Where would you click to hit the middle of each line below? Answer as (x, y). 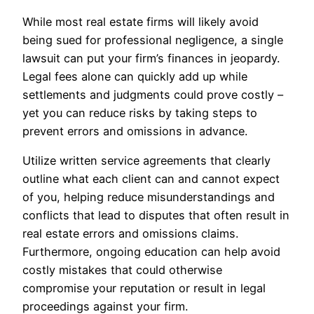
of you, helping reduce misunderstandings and (149, 197)
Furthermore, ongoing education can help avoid (151, 252)
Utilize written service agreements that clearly (146, 161)
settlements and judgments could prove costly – (153, 95)
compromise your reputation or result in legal (144, 288)
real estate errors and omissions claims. (130, 234)
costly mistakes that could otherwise (122, 270)
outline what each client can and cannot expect (151, 179)
